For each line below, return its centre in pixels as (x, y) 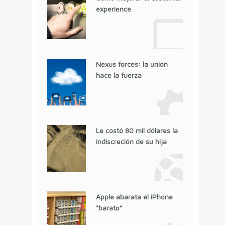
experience (113, 9)
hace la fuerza (119, 75)
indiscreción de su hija (131, 142)
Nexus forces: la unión (132, 64)
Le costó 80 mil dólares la (137, 131)
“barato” (109, 208)
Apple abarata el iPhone (134, 197)
